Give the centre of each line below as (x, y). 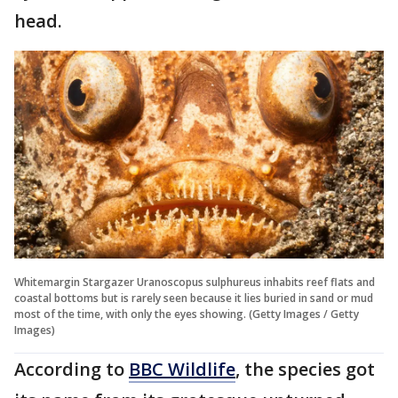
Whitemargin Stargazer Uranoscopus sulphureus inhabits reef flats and (195, 282)
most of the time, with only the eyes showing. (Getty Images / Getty (187, 314)
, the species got (305, 369)
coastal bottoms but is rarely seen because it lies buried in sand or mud (194, 298)
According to (72, 369)
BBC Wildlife (182, 369)
